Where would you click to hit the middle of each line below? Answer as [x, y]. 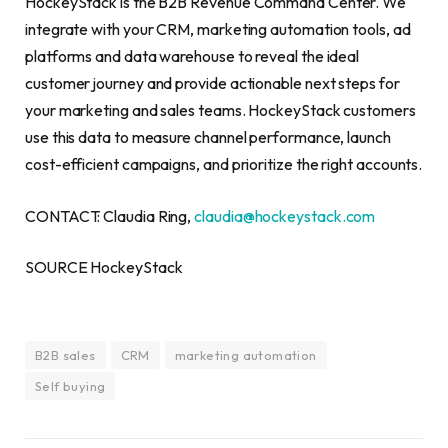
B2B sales [65, 354]
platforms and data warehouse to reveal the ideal [192, 56]
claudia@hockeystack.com [285, 215]
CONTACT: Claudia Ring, [110, 215]
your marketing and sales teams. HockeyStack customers [220, 110]
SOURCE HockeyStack [104, 267]
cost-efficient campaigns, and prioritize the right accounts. [224, 164]
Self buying [70, 385]
